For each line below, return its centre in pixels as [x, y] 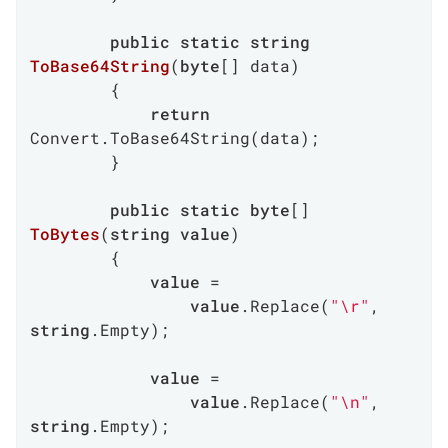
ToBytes [65, 233]
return [180, 113]
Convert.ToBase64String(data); [175, 137]
